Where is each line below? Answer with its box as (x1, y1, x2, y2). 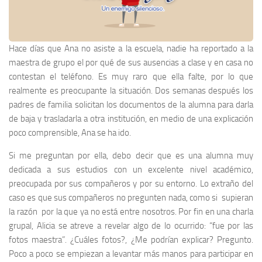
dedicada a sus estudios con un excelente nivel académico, (9, 164, 253, 175)
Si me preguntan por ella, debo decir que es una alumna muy (9, 150, 253, 161)
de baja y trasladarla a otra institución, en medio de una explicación (9, 113, 253, 124)
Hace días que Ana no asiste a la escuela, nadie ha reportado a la (9, 43, 253, 54)
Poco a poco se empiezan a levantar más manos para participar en (9, 248, 253, 259)
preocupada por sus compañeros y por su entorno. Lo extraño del (9, 178, 253, 189)
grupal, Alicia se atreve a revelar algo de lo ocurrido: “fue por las (9, 220, 253, 231)
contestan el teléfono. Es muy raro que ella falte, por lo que (9, 71, 253, 82)
